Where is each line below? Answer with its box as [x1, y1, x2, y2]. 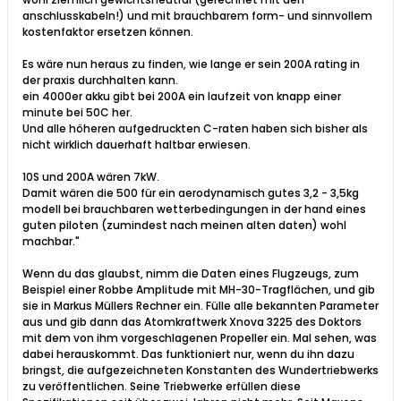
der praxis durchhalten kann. [22, 72, 178, 88]
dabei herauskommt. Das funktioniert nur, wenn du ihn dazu [22, 346, 354, 362]
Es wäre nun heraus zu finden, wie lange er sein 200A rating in [22, 55, 360, 72]
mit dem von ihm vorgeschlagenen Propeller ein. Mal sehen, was [22, 329, 377, 346]
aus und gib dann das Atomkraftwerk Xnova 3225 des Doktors [22, 313, 362, 329]
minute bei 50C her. [22, 104, 132, 120]
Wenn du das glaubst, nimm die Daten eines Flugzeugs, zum [22, 265, 359, 281]
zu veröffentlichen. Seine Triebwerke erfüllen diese [22, 378, 301, 394]
